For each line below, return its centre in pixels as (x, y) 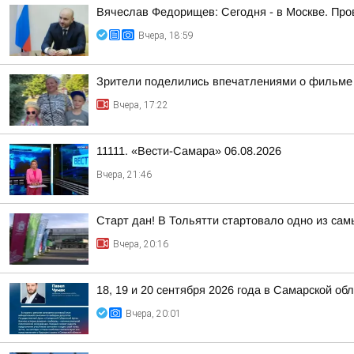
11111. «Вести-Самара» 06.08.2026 (189, 151)
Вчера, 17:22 (141, 105)
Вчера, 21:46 (124, 175)
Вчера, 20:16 (141, 244)
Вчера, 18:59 (166, 36)
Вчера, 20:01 (153, 314)
